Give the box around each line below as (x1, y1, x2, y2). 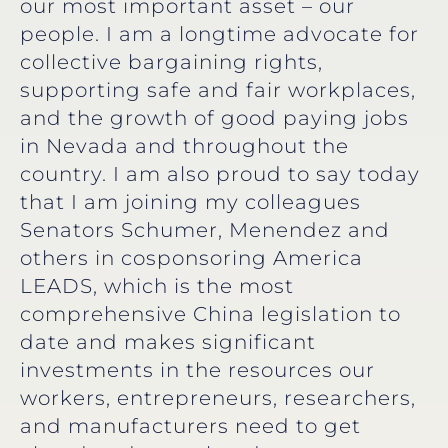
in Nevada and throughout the (20, 133, 349, 158)
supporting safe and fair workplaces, (20, 77, 416, 102)
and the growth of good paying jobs (20, 105, 409, 130)
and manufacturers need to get (20, 413, 361, 438)
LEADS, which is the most (20, 273, 294, 298)
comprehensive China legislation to (20, 301, 401, 326)
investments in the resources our (20, 357, 375, 382)
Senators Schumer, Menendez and (20, 217, 390, 242)
